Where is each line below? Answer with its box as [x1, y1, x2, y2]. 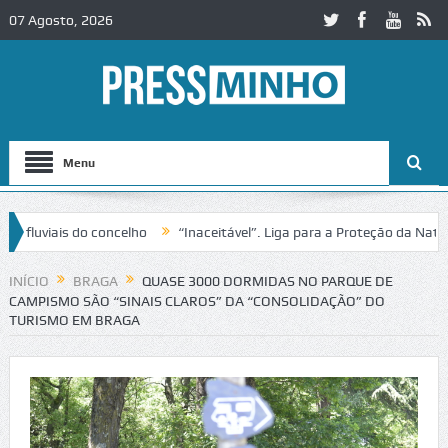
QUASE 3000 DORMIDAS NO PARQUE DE [141, 273, 393, 289]
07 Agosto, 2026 [8, 12, 113, 28]
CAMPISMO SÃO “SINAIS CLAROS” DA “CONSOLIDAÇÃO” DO [8, 293, 385, 310]
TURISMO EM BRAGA [8, 312, 140, 329]
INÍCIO [8, 273, 49, 289]
